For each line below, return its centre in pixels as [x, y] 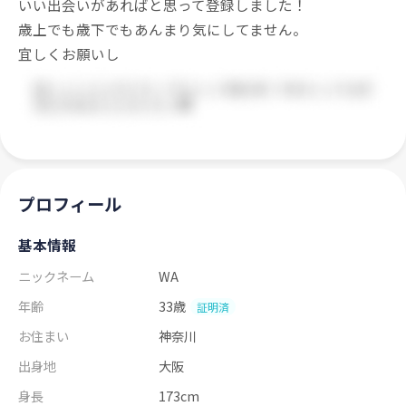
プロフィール [70, 204]
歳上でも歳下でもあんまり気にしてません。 [163, 29]
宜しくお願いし [69, 54]
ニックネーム [56, 276]
